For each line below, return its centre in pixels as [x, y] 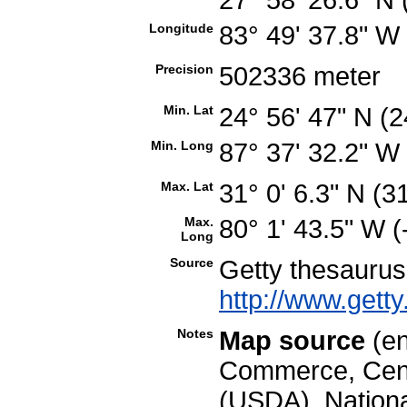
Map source [292, 340]
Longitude [181, 28]
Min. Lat [189, 109]
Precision [184, 69]
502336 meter [303, 76]
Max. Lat [187, 186]
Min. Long [182, 145]
